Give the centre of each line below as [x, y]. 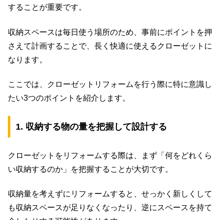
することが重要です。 [47, 7]
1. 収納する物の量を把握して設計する [91, 127]
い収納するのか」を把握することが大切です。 [90, 169]
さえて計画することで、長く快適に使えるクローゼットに [110, 46]
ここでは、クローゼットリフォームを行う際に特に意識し [110, 84]
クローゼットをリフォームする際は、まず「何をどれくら [110, 155]
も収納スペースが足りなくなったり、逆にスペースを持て [110, 208]
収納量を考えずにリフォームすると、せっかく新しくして [110, 194]
